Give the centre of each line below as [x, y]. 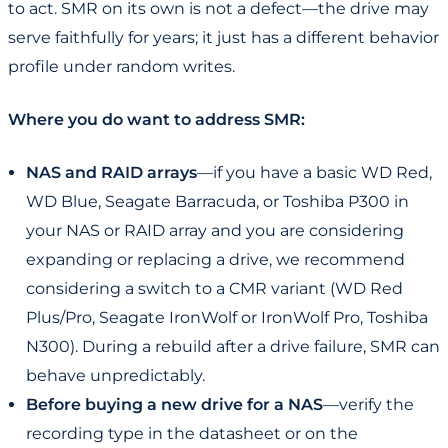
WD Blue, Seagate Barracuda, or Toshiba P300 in [217, 202]
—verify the [368, 405]
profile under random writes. [121, 67]
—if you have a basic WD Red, [314, 173]
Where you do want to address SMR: [156, 120]
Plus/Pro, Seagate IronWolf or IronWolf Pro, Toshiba [227, 318]
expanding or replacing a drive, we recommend [215, 260]
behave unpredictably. [115, 376]
